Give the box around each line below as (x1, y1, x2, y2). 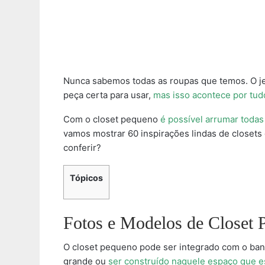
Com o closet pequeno (63, 114, 160, 125)
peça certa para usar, (63, 89, 153, 101)
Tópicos (70, 173, 103, 183)
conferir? (63, 142, 101, 154)
